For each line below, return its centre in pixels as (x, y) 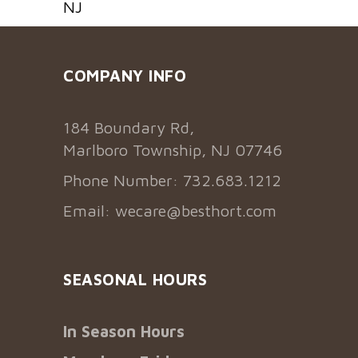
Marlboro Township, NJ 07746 (173, 150)
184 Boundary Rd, (129, 128)
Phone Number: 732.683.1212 (172, 181)
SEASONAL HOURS (135, 280)
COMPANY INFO (125, 76)
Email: (89, 211)
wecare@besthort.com (196, 211)
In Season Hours (124, 332)
